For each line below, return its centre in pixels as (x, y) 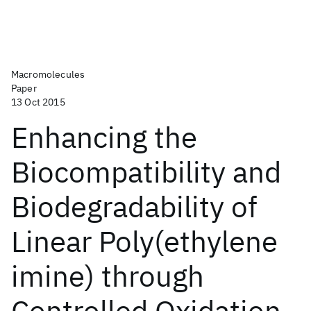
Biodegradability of (134, 207)
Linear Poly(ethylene (144, 241)
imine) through (108, 276)
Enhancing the (104, 137)
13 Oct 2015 (38, 102)
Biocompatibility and (146, 172)
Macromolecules (48, 74)
